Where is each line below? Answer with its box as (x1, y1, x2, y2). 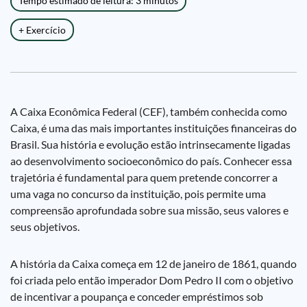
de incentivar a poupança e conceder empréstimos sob (10, 290, 263, 303)
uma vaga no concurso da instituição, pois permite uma (10, 187, 266, 200)
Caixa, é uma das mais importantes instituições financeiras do (10, 121, 297, 134)
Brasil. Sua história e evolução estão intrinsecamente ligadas (10, 138, 291, 151)
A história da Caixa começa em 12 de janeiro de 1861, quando (10, 257, 297, 270)
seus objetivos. (10, 220, 79, 233)
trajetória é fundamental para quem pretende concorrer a (10, 171, 278, 184)
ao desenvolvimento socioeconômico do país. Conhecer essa (10, 154, 292, 167)
